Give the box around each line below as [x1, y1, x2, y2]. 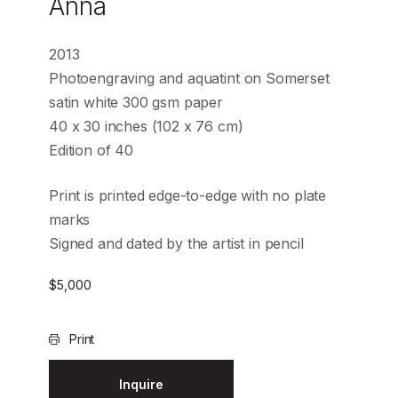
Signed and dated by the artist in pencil [49, 235, 304, 252]
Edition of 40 [49, 141, 133, 159]
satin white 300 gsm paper [49, 93, 223, 111]
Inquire [119, 377, 163, 393]
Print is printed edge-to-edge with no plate [49, 187, 327, 204]
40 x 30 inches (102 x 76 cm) [49, 117, 243, 135]
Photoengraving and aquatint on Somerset [49, 69, 330, 87]
